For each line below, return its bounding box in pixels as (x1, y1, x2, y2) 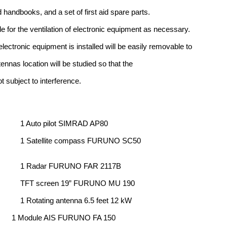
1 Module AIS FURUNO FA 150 (12, 214, 116, 222)
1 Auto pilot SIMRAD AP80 (20, 120, 108, 128)
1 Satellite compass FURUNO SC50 (20, 137, 141, 145)
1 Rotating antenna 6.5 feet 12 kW (20, 197, 132, 205)
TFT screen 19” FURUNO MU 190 (20, 179, 135, 187)
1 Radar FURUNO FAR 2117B (20, 162, 122, 170)
